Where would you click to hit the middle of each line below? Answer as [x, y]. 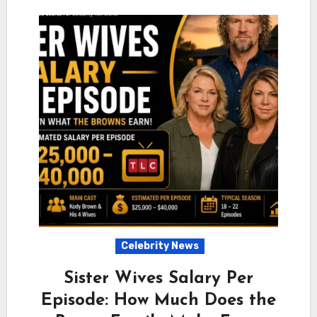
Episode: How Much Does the [158, 300]
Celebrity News [160, 246]
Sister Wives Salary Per [158, 278]
